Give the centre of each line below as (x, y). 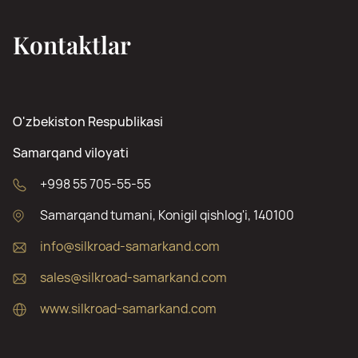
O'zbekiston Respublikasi (88, 121)
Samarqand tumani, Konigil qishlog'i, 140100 (167, 215)
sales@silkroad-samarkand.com (133, 277)
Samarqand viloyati (71, 153)
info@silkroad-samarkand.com (130, 246)
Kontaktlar (72, 45)
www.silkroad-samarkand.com (128, 308)
